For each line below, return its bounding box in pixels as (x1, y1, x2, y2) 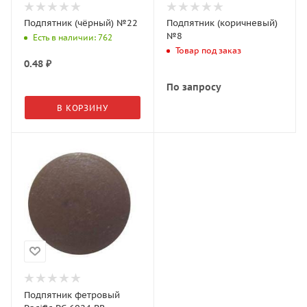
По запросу (166, 81, 221, 93)
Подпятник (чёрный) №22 (24, 17, 138, 29)
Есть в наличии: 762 (33, 32, 112, 43)
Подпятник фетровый (24, 288, 120, 301)
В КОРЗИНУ (57, 103, 108, 113)
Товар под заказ (175, 45, 241, 56)
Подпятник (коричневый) (166, 17, 278, 29)
